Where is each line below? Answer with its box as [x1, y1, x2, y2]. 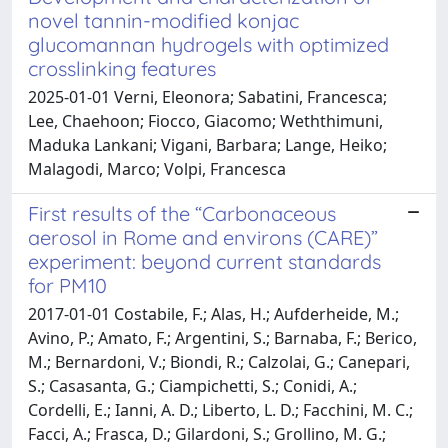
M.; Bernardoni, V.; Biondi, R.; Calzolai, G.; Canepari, [28, 350, 410, 373]
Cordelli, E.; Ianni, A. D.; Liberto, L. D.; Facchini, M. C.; [28, 398, 413, 421]
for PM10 [28, 272, 107, 298]
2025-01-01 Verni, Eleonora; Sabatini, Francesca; [28, 85, 387, 108]
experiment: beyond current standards [28, 248, 381, 274]
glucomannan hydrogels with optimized [28, 31, 389, 57]
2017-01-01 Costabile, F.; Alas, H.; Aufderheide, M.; [28, 302, 399, 325]
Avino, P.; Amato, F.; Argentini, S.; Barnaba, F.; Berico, [28, 326, 417, 349]
